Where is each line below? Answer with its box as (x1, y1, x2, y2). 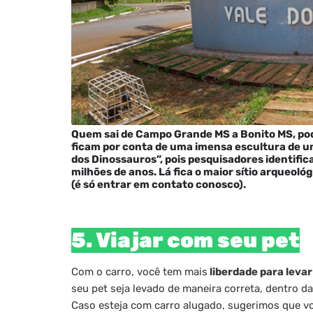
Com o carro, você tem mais (71, 265, 208, 279)
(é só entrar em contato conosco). (71, 178, 248, 191)
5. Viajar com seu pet (71, 228, 300, 254)
